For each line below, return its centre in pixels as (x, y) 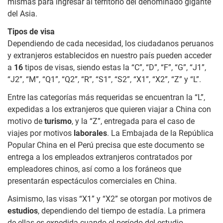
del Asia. (22, 13)
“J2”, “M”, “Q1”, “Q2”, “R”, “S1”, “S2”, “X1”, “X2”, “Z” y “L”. (104, 79)
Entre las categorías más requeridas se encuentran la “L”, (106, 97)
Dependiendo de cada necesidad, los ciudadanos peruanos (111, 43)
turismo (58, 121)
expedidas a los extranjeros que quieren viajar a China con (109, 109)
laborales (90, 133)
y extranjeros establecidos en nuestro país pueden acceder (110, 55)
